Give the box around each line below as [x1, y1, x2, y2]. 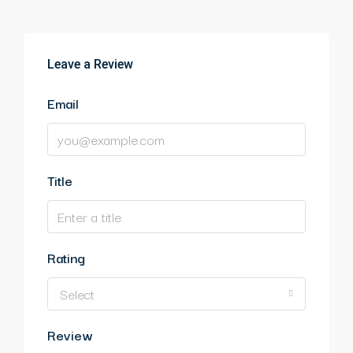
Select [60, 282, 95, 304]
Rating [47, 246, 85, 268]
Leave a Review [47, 56, 133, 72]
